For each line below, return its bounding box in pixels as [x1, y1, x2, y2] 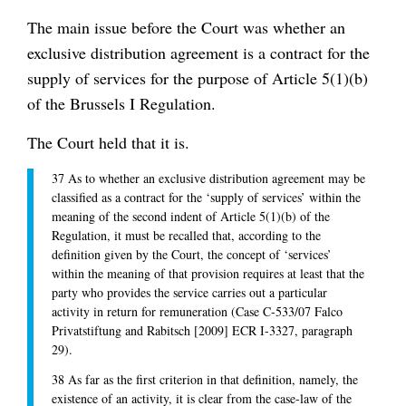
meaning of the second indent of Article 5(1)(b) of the [52, 208, 330, 226]
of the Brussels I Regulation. [27, 92, 216, 114]
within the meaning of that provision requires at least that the [52, 265, 364, 283]
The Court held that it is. [27, 130, 189, 153]
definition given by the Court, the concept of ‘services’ [52, 246, 332, 264]
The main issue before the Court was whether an [27, 15, 345, 38]
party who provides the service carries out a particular [52, 284, 327, 302]
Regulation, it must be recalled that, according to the [52, 227, 321, 245]
